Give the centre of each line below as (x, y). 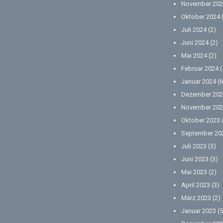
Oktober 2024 (201, 17)
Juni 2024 (195, 43)
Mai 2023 (194, 172)
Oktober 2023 (201, 120)
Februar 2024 (200, 69)
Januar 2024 (199, 82)
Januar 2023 (199, 211)
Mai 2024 (194, 56)
